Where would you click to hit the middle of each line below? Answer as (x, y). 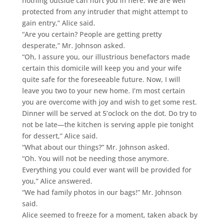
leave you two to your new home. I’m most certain (103, 90)
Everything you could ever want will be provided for (107, 169)
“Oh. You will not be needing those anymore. (95, 158)
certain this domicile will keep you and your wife (102, 68)
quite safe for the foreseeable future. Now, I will (101, 79)
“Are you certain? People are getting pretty (92, 34)
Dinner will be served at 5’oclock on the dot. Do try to (109, 113)
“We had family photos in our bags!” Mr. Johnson (102, 192)
